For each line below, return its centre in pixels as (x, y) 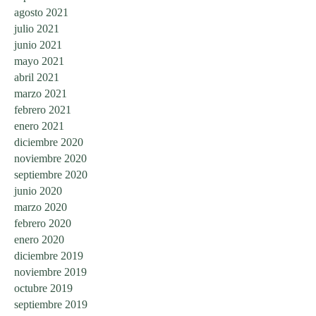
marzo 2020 (41, 207)
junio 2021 (38, 44)
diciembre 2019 (49, 255)
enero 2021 (39, 126)
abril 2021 (37, 77)
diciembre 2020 (49, 142)
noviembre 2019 (50, 272)
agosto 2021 (41, 12)
